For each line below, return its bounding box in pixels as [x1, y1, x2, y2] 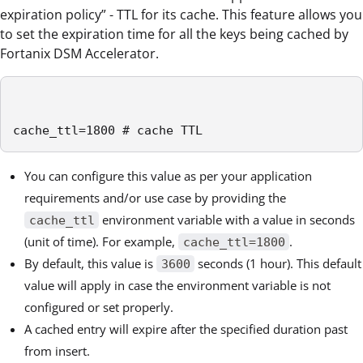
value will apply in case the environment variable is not [24, 276, 331, 293]
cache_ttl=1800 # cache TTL [13, 122, 203, 138]
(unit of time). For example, [24, 233, 178, 250]
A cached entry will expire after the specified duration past [24, 320, 348, 337]
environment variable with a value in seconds [99, 211, 356, 228]
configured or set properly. [24, 298, 173, 315]
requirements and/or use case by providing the [24, 189, 286, 206]
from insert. [24, 342, 90, 359]
